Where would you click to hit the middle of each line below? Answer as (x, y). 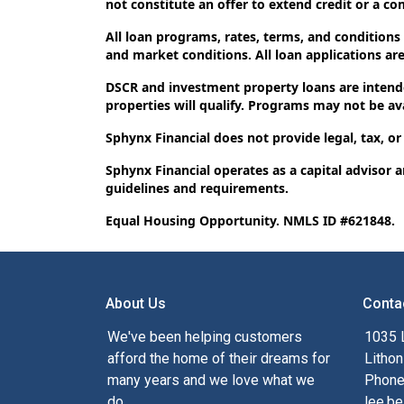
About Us (136, 303)
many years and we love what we (211, 380)
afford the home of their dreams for (219, 358)
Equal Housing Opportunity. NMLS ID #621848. (250, 220)
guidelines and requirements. (197, 188)
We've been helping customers (205, 336)
